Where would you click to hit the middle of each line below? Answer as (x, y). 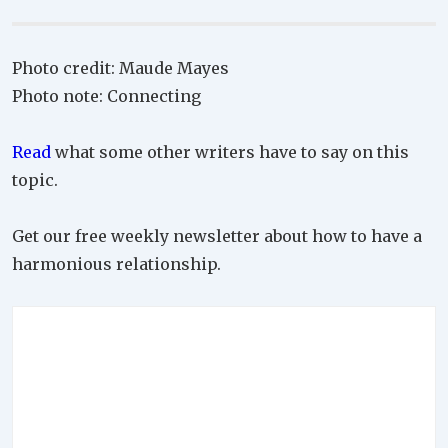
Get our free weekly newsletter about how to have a (217, 235)
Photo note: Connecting (106, 95)
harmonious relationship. (116, 263)
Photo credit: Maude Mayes (120, 67)
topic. (35, 179)
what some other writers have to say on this (230, 151)
